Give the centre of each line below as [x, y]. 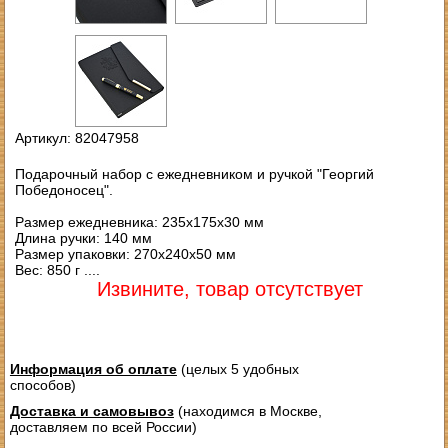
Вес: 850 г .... [57, 270]
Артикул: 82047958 [76, 138]
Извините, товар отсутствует [229, 289]
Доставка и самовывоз [91, 411]
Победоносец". [63, 190]
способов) [42, 385]
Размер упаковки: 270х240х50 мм [125, 254]
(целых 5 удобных [237, 369]
